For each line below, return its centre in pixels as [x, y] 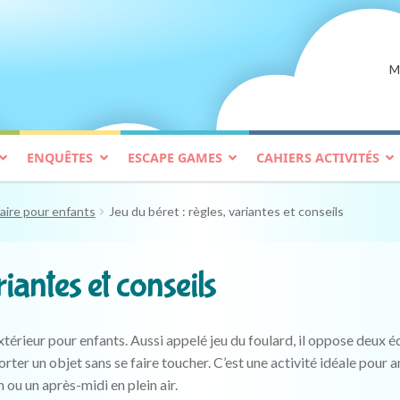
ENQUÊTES [60, 158]
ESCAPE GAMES [175, 158]
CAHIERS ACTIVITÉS [317, 158]
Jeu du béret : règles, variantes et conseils [226, 212]
